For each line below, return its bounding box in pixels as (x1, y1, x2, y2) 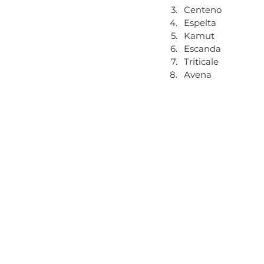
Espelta (184, 16, 216, 28)
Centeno (184, 4, 222, 15)
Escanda (184, 42, 221, 54)
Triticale (184, 55, 219, 67)
